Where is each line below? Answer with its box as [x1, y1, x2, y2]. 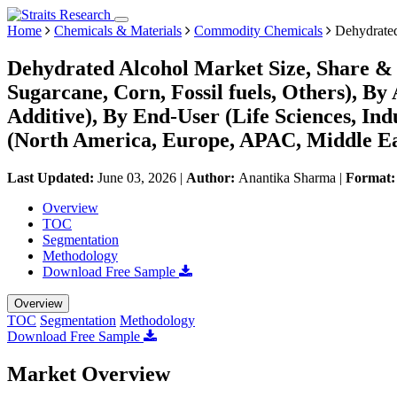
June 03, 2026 [97, 169, 176, 185]
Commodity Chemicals [194, 23, 323, 38]
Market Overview [7, 362, 170, 385]
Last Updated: [7, 169, 97, 185]
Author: [186, 169, 238, 185]
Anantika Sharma [238, 169, 336, 185]
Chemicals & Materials [54, 23, 182, 38]
